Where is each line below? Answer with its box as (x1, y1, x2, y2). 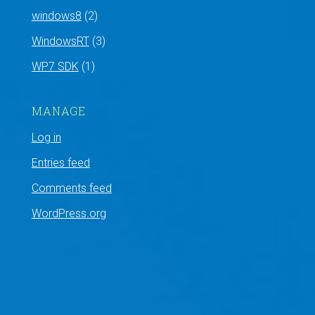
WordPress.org (31, 207, 106, 220)
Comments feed (31, 181, 112, 195)
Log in (31, 131, 61, 144)
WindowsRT (31, 34, 89, 48)
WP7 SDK (31, 60, 79, 73)
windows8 (31, 9, 82, 22)
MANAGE (31, 103, 86, 118)
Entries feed (31, 156, 90, 169)
